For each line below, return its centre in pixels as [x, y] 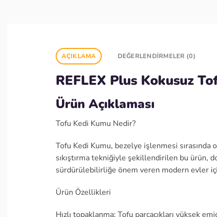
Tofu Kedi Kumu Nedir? [96, 124]
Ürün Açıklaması [105, 104]
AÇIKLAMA [79, 56]
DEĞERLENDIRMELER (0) [156, 56]
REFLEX [83, 80]
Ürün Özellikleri [83, 192]
